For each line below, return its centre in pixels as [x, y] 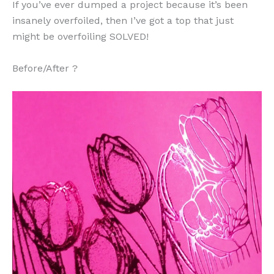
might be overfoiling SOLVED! [80, 36]
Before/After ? [45, 68]
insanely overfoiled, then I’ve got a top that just [123, 20]
